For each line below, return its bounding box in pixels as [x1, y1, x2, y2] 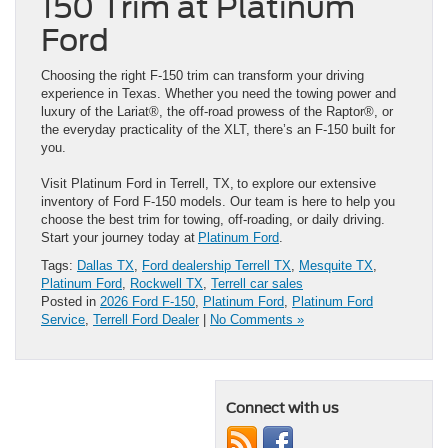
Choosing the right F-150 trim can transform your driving [41, 67, 364, 83]
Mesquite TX [299, 257, 373, 273]
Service [41, 311, 85, 327]
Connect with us [226, 399, 339, 416]
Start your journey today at [41, 229, 198, 245]
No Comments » [210, 311, 304, 327]
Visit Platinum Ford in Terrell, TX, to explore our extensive [41, 175, 376, 191]
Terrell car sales [211, 275, 303, 291]
